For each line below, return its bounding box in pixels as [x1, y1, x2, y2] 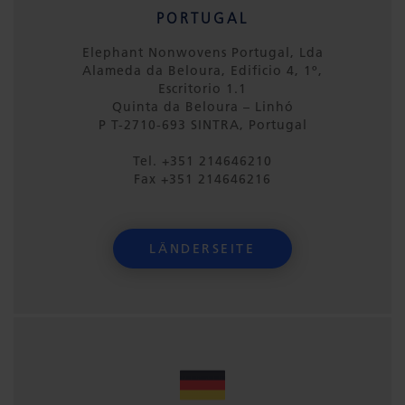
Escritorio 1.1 [158, 80, 247, 97]
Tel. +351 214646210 [133, 153, 272, 169]
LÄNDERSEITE [149, 240, 256, 257]
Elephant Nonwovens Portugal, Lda [81, 44, 324, 61]
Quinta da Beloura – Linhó [111, 99, 294, 115]
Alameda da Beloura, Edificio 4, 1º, [82, 62, 323, 79]
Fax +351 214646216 [134, 171, 271, 187]
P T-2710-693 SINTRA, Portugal [98, 117, 307, 133]
